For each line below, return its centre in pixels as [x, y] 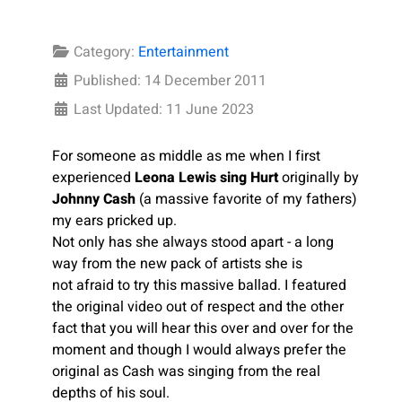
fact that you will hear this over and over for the [203, 328]
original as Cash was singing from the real [186, 371]
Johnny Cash [94, 199]
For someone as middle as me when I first [186, 156]
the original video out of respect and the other [198, 306]
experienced [93, 177]
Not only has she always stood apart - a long [193, 242]
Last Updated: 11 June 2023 [164, 109]
